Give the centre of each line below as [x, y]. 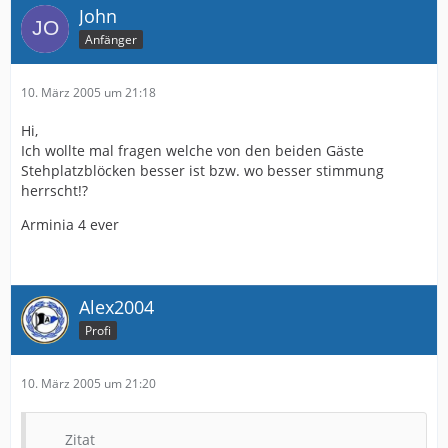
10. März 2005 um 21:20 [88, 383]
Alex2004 [116, 306]
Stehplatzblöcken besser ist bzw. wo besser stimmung [202, 170]
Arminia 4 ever [70, 224]
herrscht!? [54, 190]
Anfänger [111, 39]
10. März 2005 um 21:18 [88, 92]
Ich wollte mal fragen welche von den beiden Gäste [192, 150]
